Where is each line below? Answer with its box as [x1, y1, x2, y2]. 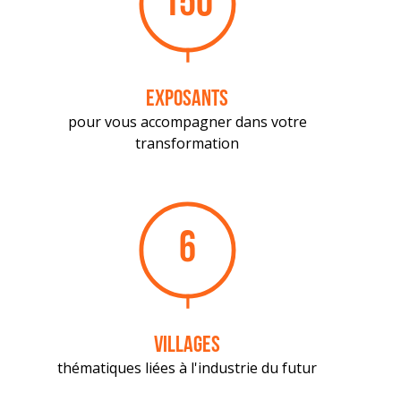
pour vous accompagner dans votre [67, 112, 307, 132]
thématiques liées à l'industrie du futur [57, 358, 317, 378]
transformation [135, 133, 239, 153]
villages [154, 334, 220, 358]
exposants [146, 88, 228, 112]
